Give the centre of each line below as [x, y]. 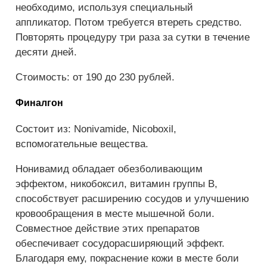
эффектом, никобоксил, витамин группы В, [117, 184]
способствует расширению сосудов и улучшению [132, 198]
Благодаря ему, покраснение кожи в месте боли [127, 258]
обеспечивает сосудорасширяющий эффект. [120, 243]
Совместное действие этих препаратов [108, 228]
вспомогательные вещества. [82, 144]
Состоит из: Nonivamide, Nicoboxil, [96, 129]
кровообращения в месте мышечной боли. [115, 213]
